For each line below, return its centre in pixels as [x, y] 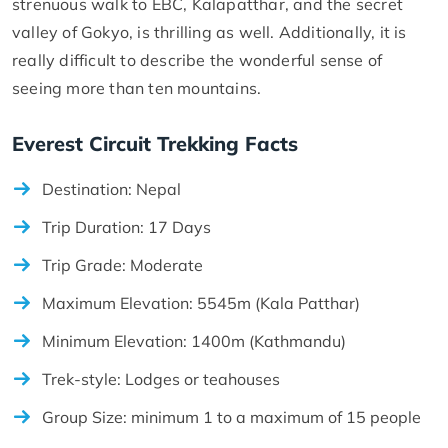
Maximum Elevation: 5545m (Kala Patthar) [201, 302]
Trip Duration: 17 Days [126, 226]
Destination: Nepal [111, 188]
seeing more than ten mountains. [137, 87]
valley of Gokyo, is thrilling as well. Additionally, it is [209, 31]
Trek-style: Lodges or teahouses [161, 378]
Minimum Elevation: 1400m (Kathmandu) [194, 340]
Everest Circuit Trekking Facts [155, 143]
